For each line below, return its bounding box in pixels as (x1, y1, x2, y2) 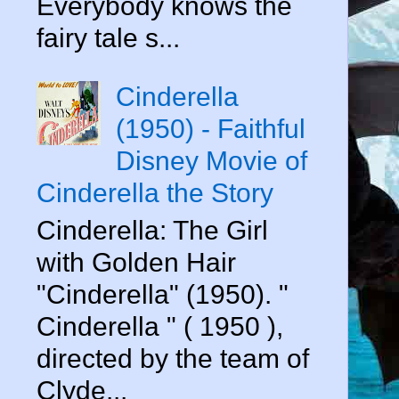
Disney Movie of (116, 145, 307, 175)
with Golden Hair (37, 247, 236, 277)
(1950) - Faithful (116, 113, 305, 143)
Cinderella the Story (37, 177, 273, 208)
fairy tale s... (37, 22, 180, 53)
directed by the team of (37, 343, 309, 373)
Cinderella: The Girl (37, 215, 268, 245)
